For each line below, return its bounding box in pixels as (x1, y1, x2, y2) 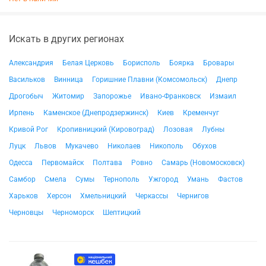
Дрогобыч (9, 92, 43, 100)
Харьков (9, 192, 38, 200)
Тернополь (103, 175, 140, 183)
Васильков (9, 75, 45, 84)
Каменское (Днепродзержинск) (43, 109, 148, 117)
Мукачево (65, 142, 99, 150)
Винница (54, 75, 83, 84)
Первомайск (42, 159, 84, 167)
